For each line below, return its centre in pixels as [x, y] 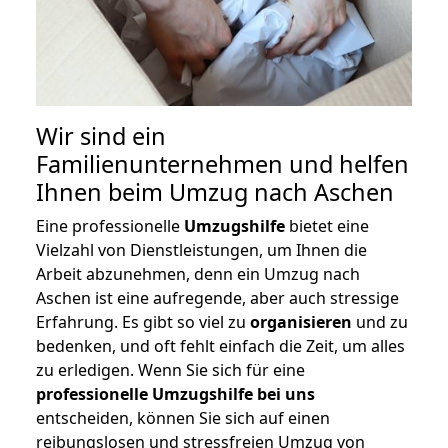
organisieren [301, 322]
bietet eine [327, 226]
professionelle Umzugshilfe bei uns [175, 394]
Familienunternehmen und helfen [222, 164]
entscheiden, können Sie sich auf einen [183, 418]
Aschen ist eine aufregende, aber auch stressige [217, 298]
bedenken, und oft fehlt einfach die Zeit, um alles [220, 346]
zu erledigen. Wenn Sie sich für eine [170, 370]
